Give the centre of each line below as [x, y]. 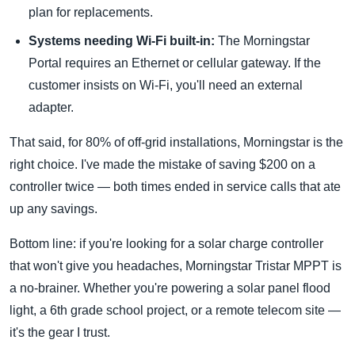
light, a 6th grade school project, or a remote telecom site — [175, 311]
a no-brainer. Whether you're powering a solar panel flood [170, 288]
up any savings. [53, 209]
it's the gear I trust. [60, 333]
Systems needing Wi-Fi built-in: [122, 41]
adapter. [51, 108]
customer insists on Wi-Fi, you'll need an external [166, 86]
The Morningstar [262, 41]
